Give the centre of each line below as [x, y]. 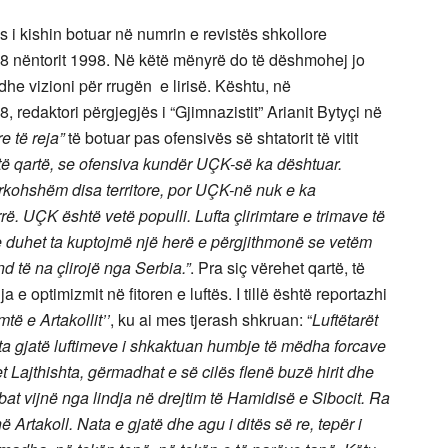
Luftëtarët [345, 320]
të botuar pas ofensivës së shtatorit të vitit [213, 138]
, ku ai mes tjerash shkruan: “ [211, 320]
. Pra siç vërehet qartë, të [277, 268]
